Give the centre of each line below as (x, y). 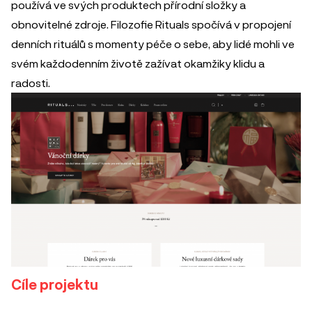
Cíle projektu (55, 284)
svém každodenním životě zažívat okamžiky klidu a (138, 63)
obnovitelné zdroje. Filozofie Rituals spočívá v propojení (151, 24)
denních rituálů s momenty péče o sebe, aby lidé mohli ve (153, 44)
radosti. (31, 83)
